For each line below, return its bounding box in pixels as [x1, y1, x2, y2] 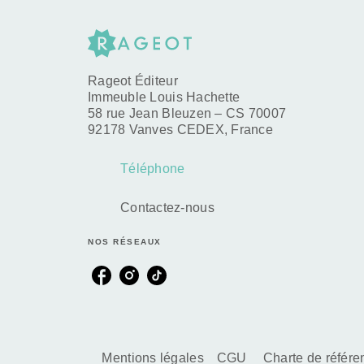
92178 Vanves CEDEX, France [88, 122, 274, 136]
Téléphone [120, 161, 185, 175]
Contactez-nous [120, 200, 214, 214]
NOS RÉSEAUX [88, 236, 162, 246]
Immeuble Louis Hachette [88, 89, 240, 104]
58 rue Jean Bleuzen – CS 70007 [88, 106, 287, 120]
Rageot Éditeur [88, 73, 178, 88]
